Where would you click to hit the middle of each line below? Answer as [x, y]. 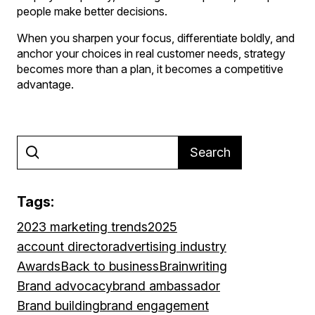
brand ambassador [166, 285]
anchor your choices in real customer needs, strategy [151, 53]
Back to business [110, 266]
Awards [39, 266]
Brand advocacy [65, 285]
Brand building [58, 305]
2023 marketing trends [82, 226]
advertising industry [169, 246]
